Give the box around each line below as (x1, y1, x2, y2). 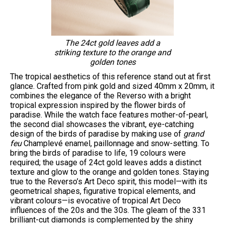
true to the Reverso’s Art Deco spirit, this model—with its (10, 177, 207, 186)
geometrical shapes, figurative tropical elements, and (10, 186, 195, 196)
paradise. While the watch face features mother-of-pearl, (10, 110, 208, 120)
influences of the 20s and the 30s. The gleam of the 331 (10, 205, 206, 215)
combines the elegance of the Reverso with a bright (10, 91, 191, 100)
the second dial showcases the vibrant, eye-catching (10, 120, 194, 129)
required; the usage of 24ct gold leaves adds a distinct (10, 158, 201, 167)
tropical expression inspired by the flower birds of (10, 100, 186, 110)
